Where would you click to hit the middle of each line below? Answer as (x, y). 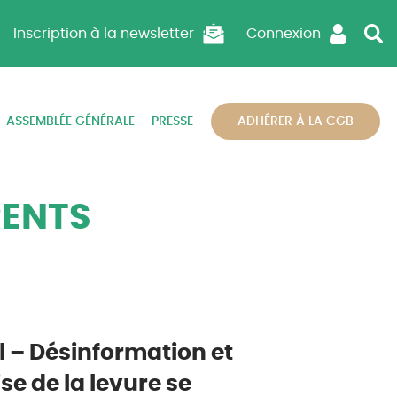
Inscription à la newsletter (103, 33)
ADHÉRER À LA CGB (295, 122)
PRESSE (173, 122)
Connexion (283, 33)
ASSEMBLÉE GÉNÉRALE (70, 122)
